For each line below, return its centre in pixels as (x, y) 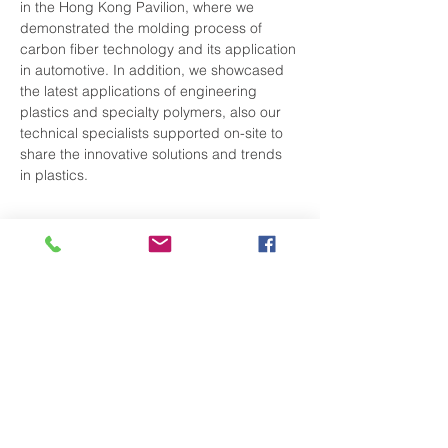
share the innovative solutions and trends (153, 154)
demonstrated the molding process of (143, 28)
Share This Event (96, 235)
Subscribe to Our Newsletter (138, 413)
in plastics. (54, 175)
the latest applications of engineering (140, 91)
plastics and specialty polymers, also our (152, 112)
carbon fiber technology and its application (160, 49)
